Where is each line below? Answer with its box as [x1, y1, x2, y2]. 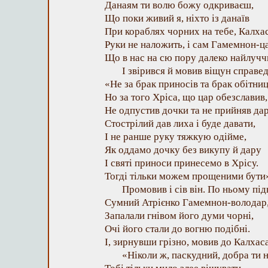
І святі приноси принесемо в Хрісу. [105, 157, 258, 169]
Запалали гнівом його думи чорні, [105, 210, 254, 221]
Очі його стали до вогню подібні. [105, 223, 250, 234]
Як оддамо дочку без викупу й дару [105, 144, 261, 156]
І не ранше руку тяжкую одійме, [105, 131, 246, 142]
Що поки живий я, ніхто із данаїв [105, 13, 249, 24]
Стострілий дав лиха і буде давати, [105, 118, 255, 129]
